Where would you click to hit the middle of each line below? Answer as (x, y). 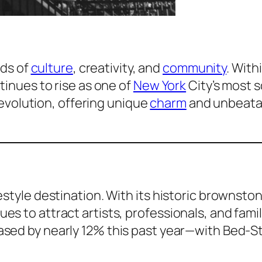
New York (160, 86)
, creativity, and (118, 68)
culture (52, 68)
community (195, 68)
